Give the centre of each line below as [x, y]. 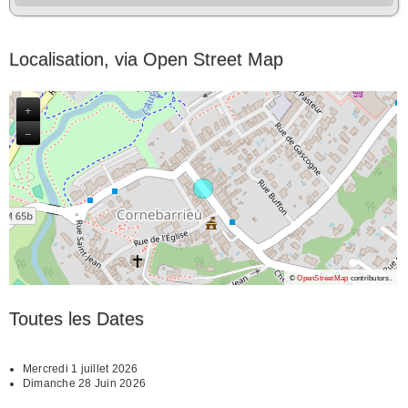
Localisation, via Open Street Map [146, 59]
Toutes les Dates [76, 318]
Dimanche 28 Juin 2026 [85, 383]
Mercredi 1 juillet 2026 [81, 368]
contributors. [370, 277]
